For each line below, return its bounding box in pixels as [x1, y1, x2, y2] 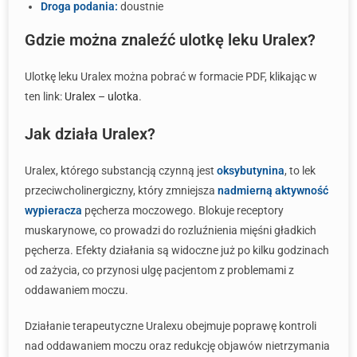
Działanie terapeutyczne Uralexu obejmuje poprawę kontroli [25, 320, 316, 332]
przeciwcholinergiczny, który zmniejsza [25, 184, 218, 197]
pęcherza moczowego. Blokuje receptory [82, 204, 284, 217]
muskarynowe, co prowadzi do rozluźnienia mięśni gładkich [25, 224, 316, 237]
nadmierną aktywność [218, 184, 328, 197]
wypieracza [25, 204, 82, 217]
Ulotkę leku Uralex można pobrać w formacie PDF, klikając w [25, 70, 317, 83]
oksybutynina [217, 164, 284, 177]
